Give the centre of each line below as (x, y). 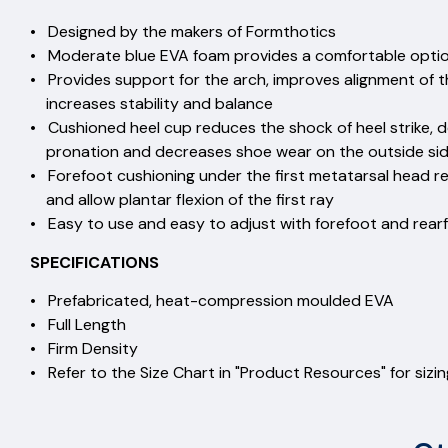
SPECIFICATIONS (94, 262)
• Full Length (78, 325)
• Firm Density (84, 349)
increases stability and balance (151, 104)
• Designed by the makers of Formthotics (183, 32)
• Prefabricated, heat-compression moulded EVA (212, 301)
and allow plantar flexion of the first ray (182, 200)
